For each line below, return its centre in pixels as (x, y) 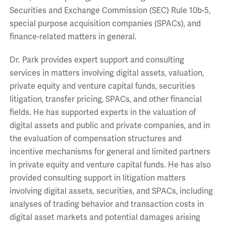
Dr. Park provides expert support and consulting (97, 60)
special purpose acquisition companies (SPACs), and (105, 23)
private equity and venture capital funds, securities (102, 86)
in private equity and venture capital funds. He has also (110, 165)
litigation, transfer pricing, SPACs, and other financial (105, 99)
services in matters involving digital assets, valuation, (106, 73)
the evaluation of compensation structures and (95, 138)
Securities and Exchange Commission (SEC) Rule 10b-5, (110, 10)
